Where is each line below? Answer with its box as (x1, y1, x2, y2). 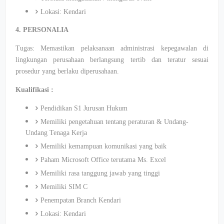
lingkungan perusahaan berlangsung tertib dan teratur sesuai (15, 56, 208, 63)
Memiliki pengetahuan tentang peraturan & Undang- (40, 118, 188, 125)
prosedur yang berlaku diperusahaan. (15, 67, 119, 75)
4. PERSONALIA (15, 26, 68, 33)
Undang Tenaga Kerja (25, 129, 87, 136)
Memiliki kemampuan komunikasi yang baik (40, 142, 166, 150)
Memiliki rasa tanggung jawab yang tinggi (40, 169, 160, 177)
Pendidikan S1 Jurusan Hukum (40, 104, 127, 112)
